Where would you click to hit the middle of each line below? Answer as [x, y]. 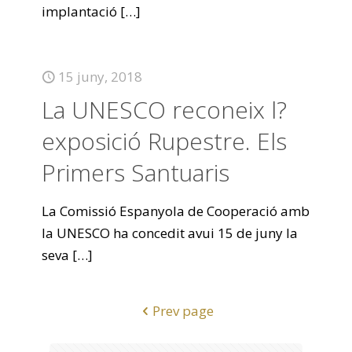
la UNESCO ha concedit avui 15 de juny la [170, 233]
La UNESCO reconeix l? [164, 110]
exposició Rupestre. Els [164, 141]
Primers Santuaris [136, 172]
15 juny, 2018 [100, 77]
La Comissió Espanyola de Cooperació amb [176, 211]
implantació [79, 11]
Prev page [183, 311]
